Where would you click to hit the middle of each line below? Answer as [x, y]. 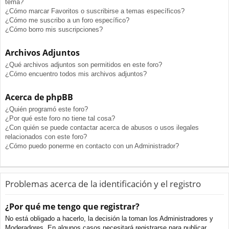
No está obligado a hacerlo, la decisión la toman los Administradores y [109, 218]
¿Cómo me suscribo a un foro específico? [67, 20]
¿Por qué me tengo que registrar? [72, 206]
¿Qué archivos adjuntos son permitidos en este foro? [84, 65]
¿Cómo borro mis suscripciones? [54, 30]
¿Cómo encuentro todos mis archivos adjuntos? [76, 74]
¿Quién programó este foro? [47, 109]
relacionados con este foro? [46, 137]
